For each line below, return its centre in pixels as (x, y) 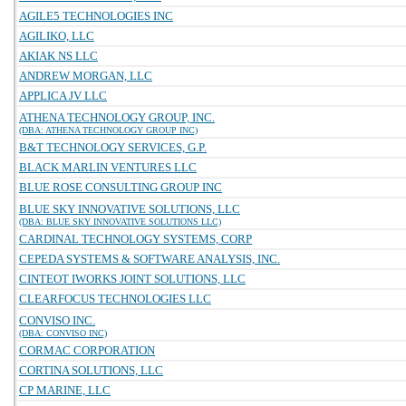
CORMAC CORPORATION (87, 350)
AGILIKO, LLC (57, 36)
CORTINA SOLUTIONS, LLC (91, 370)
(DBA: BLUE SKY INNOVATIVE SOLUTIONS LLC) (120, 222)
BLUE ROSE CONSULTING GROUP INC (121, 187)
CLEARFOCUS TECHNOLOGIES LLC (115, 299)
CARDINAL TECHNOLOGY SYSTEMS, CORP (135, 239)
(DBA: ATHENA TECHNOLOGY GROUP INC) (108, 130)
